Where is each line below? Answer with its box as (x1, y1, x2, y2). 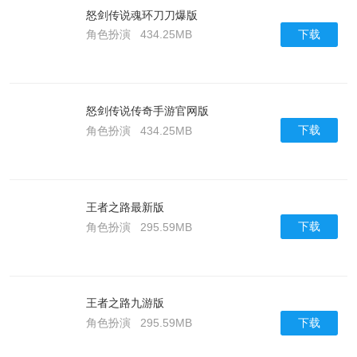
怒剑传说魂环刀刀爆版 (85, 8, 198, 22)
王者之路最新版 (85, 200, 164, 214)
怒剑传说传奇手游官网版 (85, 104, 209, 118)
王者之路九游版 (85, 296, 164, 310)
